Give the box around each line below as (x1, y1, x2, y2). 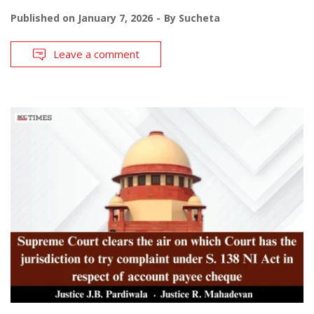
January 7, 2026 (78, 11, 153, 25)
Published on (11, 11, 78, 25)
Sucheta (179, 11, 220, 25)
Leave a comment (53, 47, 139, 62)
